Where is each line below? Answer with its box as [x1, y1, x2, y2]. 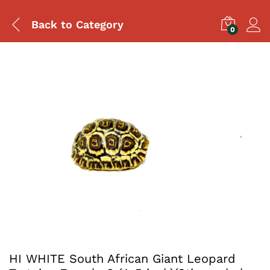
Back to [31, 17, 72, 31]
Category [72, 17, 124, 31]
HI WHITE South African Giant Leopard [9, 251, 236, 266]
